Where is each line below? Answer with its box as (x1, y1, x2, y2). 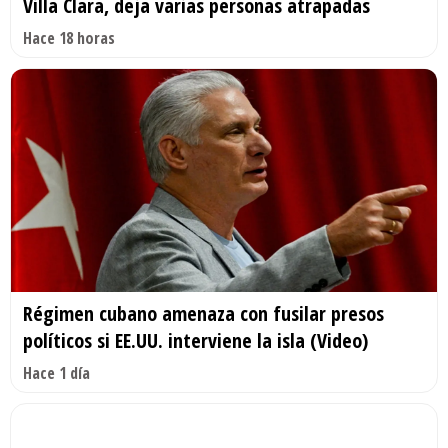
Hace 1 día (23, 362, 90, 385)
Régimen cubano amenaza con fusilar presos (23, 300, 384, 328)
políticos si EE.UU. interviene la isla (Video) (23, 327, 368, 355)
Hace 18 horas (23, 26, 115, 49)
